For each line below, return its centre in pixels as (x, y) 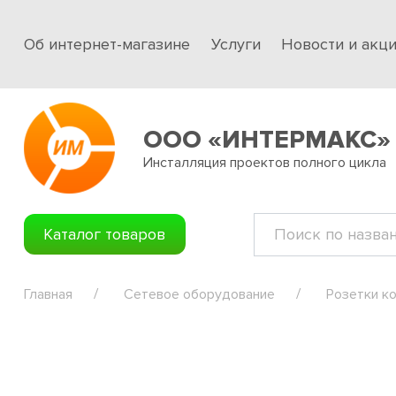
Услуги (236, 44)
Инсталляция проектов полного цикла (265, 162)
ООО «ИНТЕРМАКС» (267, 139)
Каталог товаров (105, 234)
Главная (48, 294)
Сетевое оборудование (199, 294)
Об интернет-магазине (107, 44)
